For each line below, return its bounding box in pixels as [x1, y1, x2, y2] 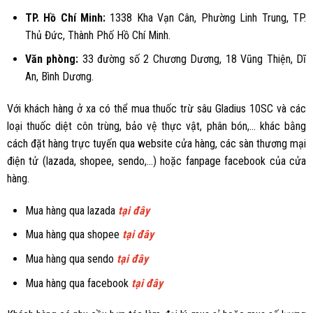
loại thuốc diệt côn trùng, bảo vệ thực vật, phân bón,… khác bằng [7, 119, 306, 133]
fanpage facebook [185, 154, 266, 168]
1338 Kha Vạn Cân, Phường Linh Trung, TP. [105, 10, 307, 24]
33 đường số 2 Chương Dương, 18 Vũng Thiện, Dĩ [78, 52, 307, 66]
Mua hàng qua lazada [24, 203, 115, 217]
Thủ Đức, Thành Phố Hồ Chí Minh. [24, 28, 170, 42]
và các [277, 102, 307, 116]
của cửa [265, 154, 307, 168]
